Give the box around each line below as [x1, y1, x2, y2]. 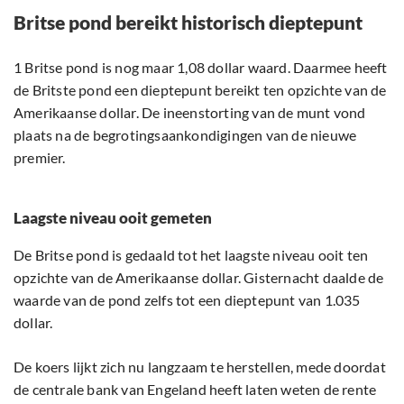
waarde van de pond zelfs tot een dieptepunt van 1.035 [14, 291, 361, 309]
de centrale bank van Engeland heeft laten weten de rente [14, 381, 377, 399]
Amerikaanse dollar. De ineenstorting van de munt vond [14, 104, 366, 122]
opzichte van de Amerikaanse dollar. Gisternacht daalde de [14, 269, 384, 287]
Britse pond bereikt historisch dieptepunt [14, 11, 363, 34]
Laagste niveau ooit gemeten [14, 208, 212, 228]
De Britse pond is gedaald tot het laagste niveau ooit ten [14, 246, 369, 264]
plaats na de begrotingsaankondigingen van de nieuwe [14, 126, 357, 144]
